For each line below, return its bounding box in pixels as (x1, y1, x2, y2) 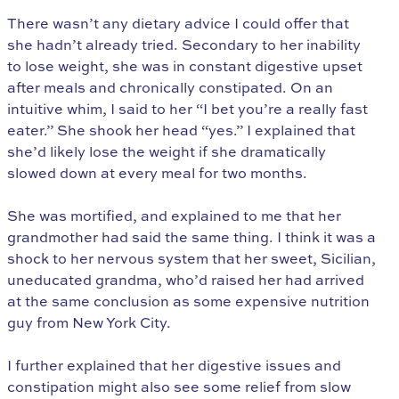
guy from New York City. (7, 313, 171, 333)
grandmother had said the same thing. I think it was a (7, 227, 376, 248)
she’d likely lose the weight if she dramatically (7, 142, 326, 162)
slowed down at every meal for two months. (7, 163, 307, 183)
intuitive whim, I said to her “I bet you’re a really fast (7, 99, 368, 119)
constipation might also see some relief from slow (7, 377, 351, 397)
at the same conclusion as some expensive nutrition (7, 291, 370, 312)
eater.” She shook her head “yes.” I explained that (7, 120, 355, 141)
